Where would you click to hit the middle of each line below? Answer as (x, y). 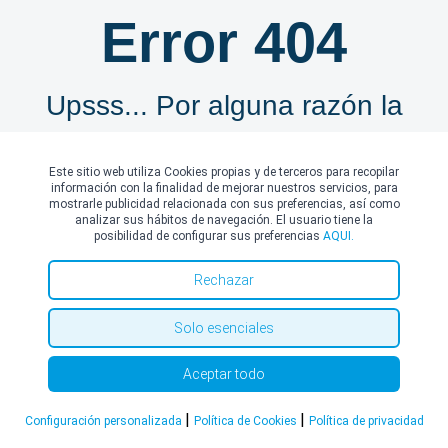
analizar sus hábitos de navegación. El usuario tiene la (224, 220)
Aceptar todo (224, 374)
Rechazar (224, 280)
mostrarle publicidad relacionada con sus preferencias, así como (224, 204)
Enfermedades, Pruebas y (224, 308)
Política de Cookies (246, 421)
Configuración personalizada (104, 421)
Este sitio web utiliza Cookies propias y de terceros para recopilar (224, 172)
